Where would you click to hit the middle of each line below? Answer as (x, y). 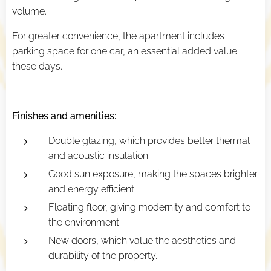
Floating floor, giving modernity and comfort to (149, 207)
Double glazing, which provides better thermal (149, 141)
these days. (37, 67)
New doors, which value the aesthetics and (142, 241)
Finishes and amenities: (64, 116)
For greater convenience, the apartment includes (118, 36)
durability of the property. (103, 256)
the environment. (85, 223)
